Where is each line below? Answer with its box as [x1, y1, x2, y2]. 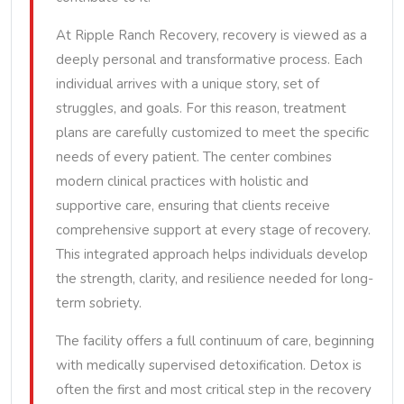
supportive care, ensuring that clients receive [56, 197, 330, 215]
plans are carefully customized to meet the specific [56, 124, 369, 142]
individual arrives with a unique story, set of [56, 75, 319, 93]
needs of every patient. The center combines [56, 148, 332, 166]
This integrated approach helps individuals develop [56, 245, 368, 263]
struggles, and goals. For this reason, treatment [56, 99, 346, 117]
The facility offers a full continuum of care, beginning [56, 332, 374, 350]
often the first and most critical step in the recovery [56, 381, 372, 399]
